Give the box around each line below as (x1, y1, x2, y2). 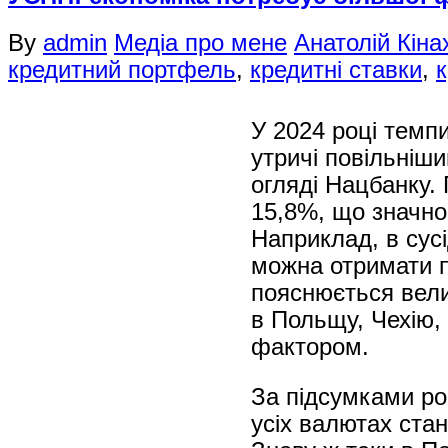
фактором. (250, 333, 369, 360)
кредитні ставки (250, 57, 422, 84)
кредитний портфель (8, 57, 236, 84)
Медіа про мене (114, 30, 287, 57)
